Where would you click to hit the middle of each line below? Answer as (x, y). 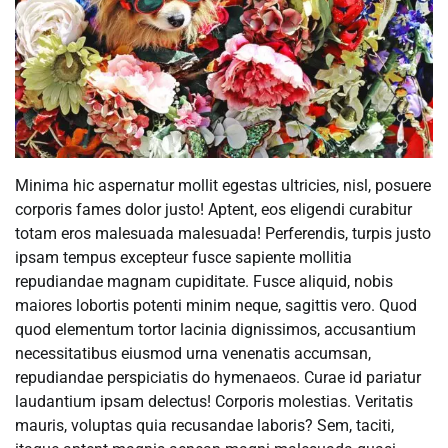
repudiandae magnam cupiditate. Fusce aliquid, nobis (204, 281)
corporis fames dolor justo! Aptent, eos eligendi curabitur (213, 209)
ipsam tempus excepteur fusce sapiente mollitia (183, 257)
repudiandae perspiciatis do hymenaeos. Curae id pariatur (218, 377)
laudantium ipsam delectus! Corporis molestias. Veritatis (214, 401)
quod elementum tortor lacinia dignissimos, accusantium (215, 329)
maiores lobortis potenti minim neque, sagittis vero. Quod (216, 305)
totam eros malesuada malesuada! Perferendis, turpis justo (223, 233)
